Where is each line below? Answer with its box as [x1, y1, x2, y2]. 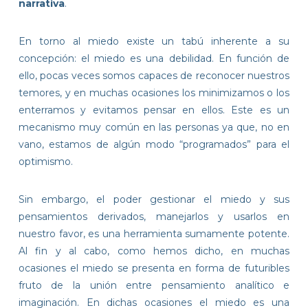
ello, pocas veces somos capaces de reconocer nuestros [18, 69, 290, 82]
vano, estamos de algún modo [18, 137, 180, 151]
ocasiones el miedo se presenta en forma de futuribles [18, 261, 290, 274]
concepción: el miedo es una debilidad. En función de [18, 52, 290, 65]
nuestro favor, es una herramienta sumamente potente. [18, 227, 290, 240]
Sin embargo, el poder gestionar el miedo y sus [18, 192, 290, 206]
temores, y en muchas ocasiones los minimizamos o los [18, 86, 290, 99]
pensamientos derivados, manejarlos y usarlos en [18, 210, 290, 223]
